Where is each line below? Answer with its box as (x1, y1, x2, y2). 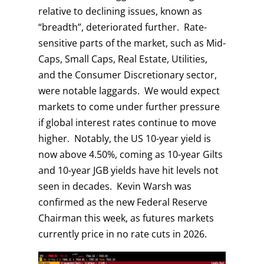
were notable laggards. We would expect (38, 84, 220, 97)
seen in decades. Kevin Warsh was (38, 180, 192, 193)
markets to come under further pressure (38, 100, 220, 113)
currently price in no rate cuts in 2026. (38, 227, 207, 240)
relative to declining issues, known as (38, 5, 202, 18)
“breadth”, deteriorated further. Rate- (38, 21, 207, 34)
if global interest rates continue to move (38, 116, 216, 129)
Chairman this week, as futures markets (38, 212, 214, 225)
